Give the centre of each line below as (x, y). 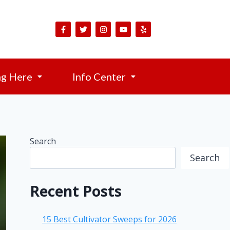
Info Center (99, 77)
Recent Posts (76, 191)
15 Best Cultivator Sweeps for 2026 (110, 219)
